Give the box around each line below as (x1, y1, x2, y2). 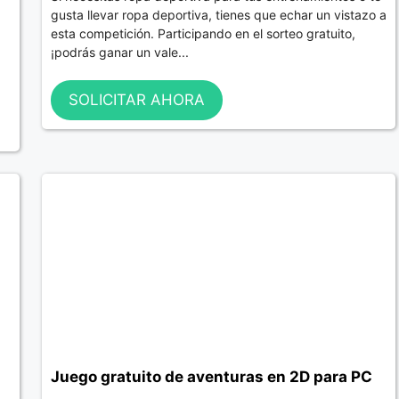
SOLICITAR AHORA (68, 90, 205, 109)
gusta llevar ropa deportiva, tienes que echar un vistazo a (50, 7, 387, 23)
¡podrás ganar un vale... (50, 45, 189, 61)
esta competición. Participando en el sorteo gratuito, (50, 26, 355, 42)
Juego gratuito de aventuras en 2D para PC (50, 367, 372, 386)
